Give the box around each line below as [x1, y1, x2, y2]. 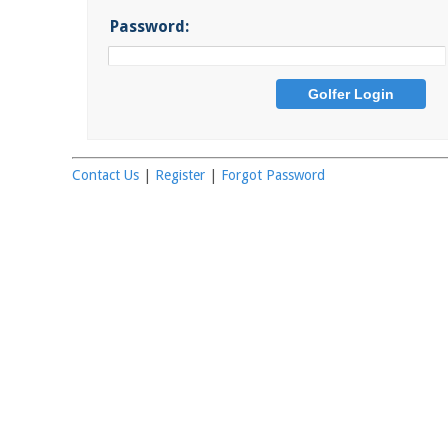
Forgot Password [221, 167, 325, 183]
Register [155, 167, 205, 183]
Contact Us [72, 167, 139, 183]
